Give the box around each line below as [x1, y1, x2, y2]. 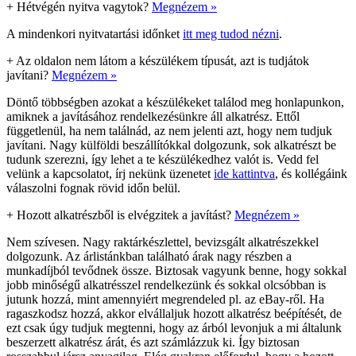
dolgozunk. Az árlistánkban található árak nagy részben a [6, 249, 292, 263]
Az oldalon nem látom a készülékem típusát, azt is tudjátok [16, 53, 309, 68]
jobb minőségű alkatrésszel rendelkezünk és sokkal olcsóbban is [6, 277, 326, 292]
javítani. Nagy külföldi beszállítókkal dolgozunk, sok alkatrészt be [6, 137, 336, 152]
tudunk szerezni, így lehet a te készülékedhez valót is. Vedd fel [6, 152, 319, 166]
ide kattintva [214, 166, 275, 180]
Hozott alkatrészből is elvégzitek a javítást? [17, 207, 231, 222]
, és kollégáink [275, 166, 347, 180]
